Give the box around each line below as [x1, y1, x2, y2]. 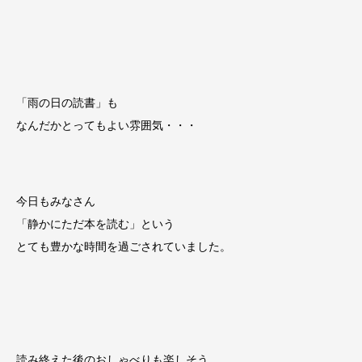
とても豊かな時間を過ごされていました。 [16, 239, 231, 253]
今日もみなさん [16, 194, 95, 208]
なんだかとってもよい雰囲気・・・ [16, 119, 197, 133]
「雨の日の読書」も [16, 96, 118, 110]
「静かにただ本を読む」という [16, 217, 175, 230]
